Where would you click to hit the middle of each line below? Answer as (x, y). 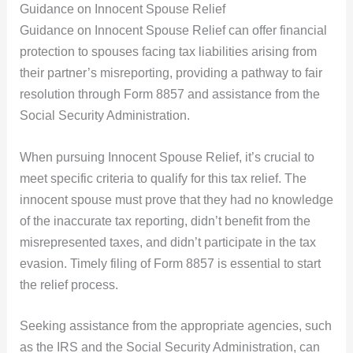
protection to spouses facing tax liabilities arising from (168, 52)
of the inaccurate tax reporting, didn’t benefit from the (165, 221)
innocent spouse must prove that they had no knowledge (176, 199)
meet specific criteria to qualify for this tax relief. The (163, 178)
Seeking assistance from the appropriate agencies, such (175, 326)
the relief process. (69, 284)
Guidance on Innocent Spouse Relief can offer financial (173, 31)
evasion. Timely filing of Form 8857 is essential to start (170, 263)
